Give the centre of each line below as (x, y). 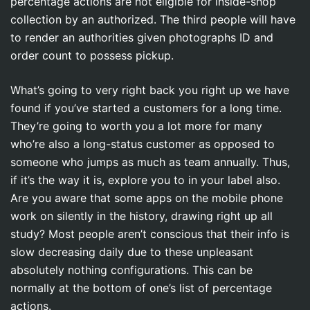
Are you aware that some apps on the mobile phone (147, 198)
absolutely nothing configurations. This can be (131, 270)
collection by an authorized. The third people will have (153, 19)
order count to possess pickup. (92, 55)
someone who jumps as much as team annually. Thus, (150, 162)
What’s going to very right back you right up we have (150, 90)
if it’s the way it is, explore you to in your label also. (145, 180)
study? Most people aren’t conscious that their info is (150, 234)
